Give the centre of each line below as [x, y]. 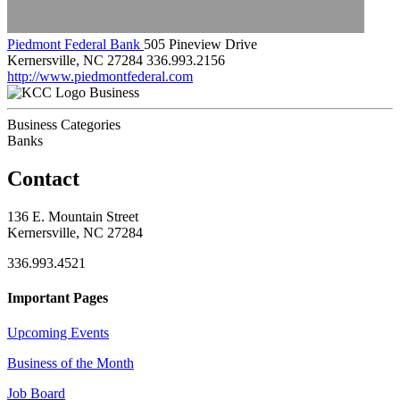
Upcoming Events [58, 333]
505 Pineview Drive [200, 44]
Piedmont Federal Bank [75, 44]
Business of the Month [71, 363]
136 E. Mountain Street [73, 216]
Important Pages [58, 297]
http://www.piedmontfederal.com [100, 76]
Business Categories [64, 124]
